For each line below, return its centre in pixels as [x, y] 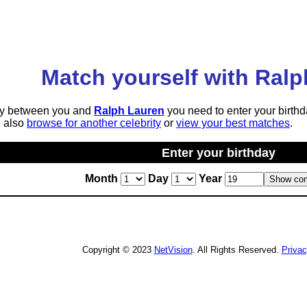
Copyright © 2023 [118, 250]
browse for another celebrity [94, 123]
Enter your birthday [219, 153]
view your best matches [233, 123]
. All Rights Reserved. [237, 250]
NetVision [173, 250]
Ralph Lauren [129, 111]
